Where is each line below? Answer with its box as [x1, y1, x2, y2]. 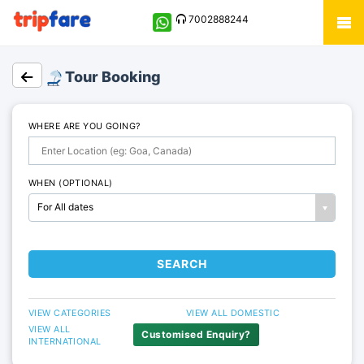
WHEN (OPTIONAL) [28, 178, 113, 188]
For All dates [37, 201, 93, 213]
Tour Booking [61, 68, 161, 85]
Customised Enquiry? [141, 328, 251, 340]
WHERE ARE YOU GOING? [28, 121, 141, 132]
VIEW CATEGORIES [28, 308, 111, 318]
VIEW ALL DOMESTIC [186, 308, 280, 318]
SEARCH [157, 257, 207, 271]
